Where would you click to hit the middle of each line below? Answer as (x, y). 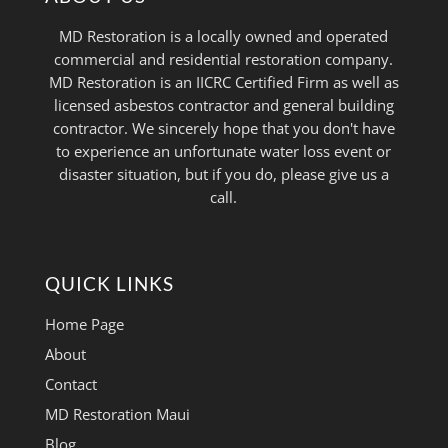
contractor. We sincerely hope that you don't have (223, 128)
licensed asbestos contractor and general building (223, 105)
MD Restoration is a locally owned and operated (224, 36)
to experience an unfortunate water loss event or (224, 151)
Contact (70, 383)
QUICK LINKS (109, 284)
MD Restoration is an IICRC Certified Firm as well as (223, 82)
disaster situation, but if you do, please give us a (223, 174)
